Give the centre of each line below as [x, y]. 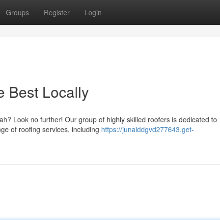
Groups [17, 12]
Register [57, 12]
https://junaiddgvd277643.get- [148, 129]
